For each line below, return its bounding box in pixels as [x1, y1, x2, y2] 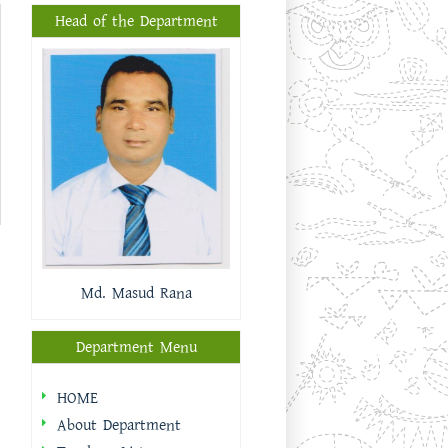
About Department [57, 414, 181, 438]
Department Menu [75, 336, 197, 360]
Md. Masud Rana [80, 282, 192, 306]
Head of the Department [54, 9, 218, 33]
